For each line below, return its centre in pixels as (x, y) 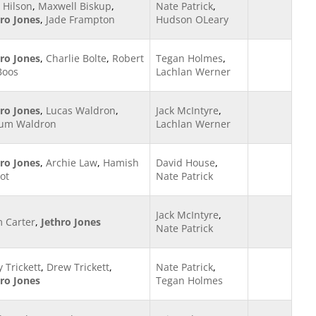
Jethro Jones (71, 222)
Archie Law (72, 163)
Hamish (121, 163)
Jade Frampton (80, 19)
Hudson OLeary (192, 19)
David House (186, 163)
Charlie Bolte (76, 58)
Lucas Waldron (81, 110)
